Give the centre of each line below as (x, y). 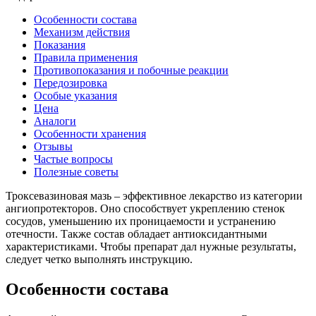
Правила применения (86, 57)
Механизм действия (82, 32)
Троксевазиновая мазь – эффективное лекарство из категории (154, 195)
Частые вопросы (73, 159)
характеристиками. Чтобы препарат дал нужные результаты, (151, 246)
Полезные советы (76, 171)
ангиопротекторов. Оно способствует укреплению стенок (145, 208)
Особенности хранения (90, 133)
